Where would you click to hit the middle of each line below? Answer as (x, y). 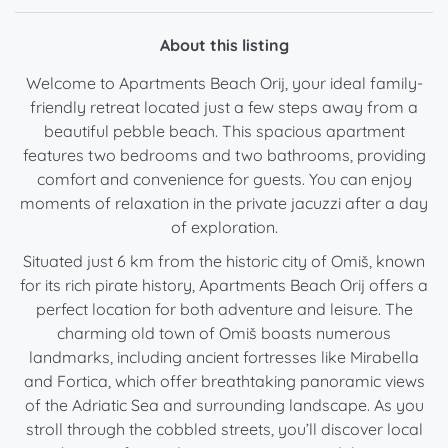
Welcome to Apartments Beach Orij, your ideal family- (224, 83)
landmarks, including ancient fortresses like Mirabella (224, 357)
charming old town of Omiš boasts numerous (224, 333)
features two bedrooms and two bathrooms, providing (224, 155)
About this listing (224, 45)
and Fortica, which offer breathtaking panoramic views (224, 381)
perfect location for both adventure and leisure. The (224, 309)
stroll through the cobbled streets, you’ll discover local (224, 429)
